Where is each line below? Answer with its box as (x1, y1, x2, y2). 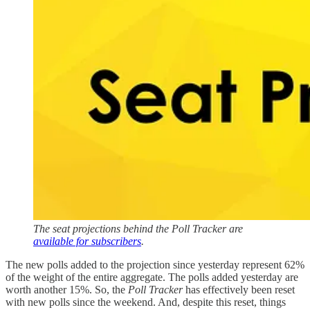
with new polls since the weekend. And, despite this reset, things (6, 295, 286, 308)
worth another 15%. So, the (6, 283, 128, 295)
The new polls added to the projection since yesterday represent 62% (6, 258, 304, 271)
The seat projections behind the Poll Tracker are (33, 222, 243, 235)
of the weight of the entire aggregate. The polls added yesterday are (6, 271, 298, 283)
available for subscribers (33, 235, 141, 247)
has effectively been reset (183, 283, 295, 295)
